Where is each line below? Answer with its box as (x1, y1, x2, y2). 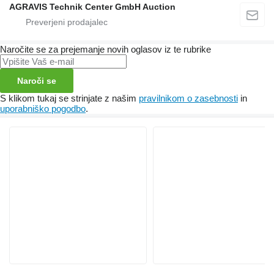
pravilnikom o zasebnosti (139, 92, 238, 103)
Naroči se (17, 75, 56, 86)
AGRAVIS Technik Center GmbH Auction (9, 1, 176, 12)
